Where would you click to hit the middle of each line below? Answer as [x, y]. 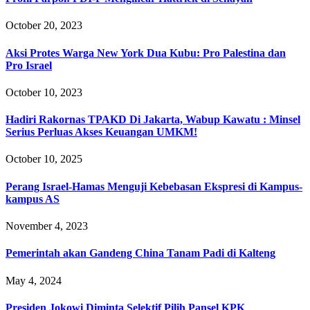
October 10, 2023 [44, 92]
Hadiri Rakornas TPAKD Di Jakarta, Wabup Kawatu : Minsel [153, 120]
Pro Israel [29, 65]
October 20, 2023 [44, 26]
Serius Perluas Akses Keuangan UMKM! [101, 132]
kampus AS [33, 199]
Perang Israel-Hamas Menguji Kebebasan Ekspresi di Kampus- [154, 186]
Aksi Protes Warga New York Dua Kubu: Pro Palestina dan [146, 53]
